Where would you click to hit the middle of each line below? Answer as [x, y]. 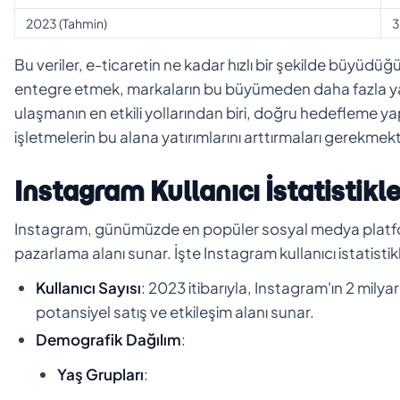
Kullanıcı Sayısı [88, 287]
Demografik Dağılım [108, 339]
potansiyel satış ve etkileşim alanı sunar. [175, 311]
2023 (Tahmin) [67, 23]
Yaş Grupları [100, 374]
